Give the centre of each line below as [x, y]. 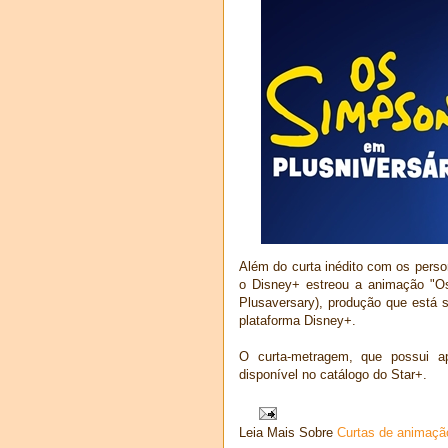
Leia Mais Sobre [288, 433]
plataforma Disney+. [297, 320]
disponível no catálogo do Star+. [333, 374]
